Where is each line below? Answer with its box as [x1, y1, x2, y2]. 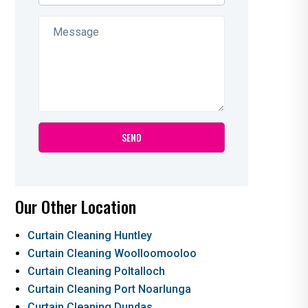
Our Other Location [14, 193, 136, 219]
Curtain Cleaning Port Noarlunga [27, 282, 191, 296]
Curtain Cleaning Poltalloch [27, 264, 165, 278]
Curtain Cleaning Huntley [27, 228, 152, 242]
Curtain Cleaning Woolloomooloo [27, 246, 197, 260]
